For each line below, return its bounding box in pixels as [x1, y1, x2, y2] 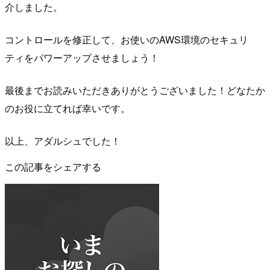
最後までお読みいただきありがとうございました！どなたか [5, 83, 265, 98]
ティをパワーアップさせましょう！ [5, 51, 159, 65]
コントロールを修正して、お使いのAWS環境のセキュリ [5, 33, 248, 47]
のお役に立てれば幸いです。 [5, 101, 130, 116]
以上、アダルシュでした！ [5, 134, 121, 148]
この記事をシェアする [5, 160, 101, 174]
